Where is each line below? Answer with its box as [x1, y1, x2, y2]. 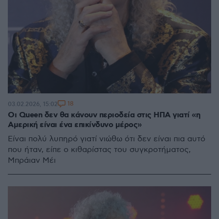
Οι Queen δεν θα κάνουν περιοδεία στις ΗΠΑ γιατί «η [8, 110, 200, 120]
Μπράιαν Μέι [8, 156, 56, 165]
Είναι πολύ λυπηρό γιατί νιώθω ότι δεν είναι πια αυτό [8, 134, 205, 144]
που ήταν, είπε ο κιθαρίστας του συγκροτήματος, [8, 145, 191, 154]
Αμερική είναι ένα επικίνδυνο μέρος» [8, 120, 142, 130]
